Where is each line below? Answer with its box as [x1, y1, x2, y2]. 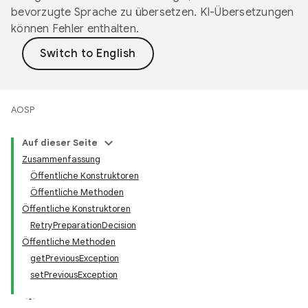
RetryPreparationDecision [30, 219, 136, 231]
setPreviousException [30, 269, 118, 280]
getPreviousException [30, 252, 119, 264]
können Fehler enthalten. [11, 22, 139, 36]
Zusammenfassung [22, 153, 100, 165]
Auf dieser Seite [22, 137, 98, 148]
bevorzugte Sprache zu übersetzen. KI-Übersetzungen [11, 5, 294, 19]
